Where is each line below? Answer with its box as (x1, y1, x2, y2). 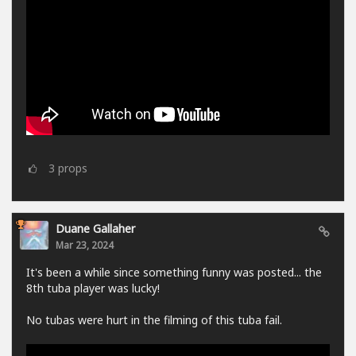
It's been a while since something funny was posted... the (26, 264, 322, 280)
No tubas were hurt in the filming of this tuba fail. (26, 311, 282, 327)
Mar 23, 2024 (56, 238, 114, 251)
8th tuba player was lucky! (26, 280, 160, 296)
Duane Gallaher (56, 220, 135, 236)
